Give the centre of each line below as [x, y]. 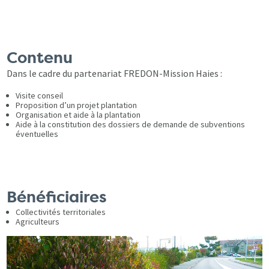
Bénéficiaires [57, 197]
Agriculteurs [38, 221]
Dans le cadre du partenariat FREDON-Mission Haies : [115, 73]
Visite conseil [40, 95]
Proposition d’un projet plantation [77, 105]
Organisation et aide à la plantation [78, 114]
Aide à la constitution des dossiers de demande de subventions [131, 124]
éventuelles [37, 134]
